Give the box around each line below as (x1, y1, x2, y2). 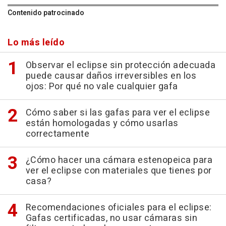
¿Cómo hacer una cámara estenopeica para (25, 153, 212, 167)
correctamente (25, 127, 89, 141)
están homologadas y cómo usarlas (25, 116, 179, 130)
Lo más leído (8, 35, 65, 49)
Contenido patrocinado (8, 7, 84, 18)
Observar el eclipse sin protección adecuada (25, 58, 215, 72)
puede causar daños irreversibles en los (25, 69, 196, 83)
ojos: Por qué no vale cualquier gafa (25, 79, 178, 93)
